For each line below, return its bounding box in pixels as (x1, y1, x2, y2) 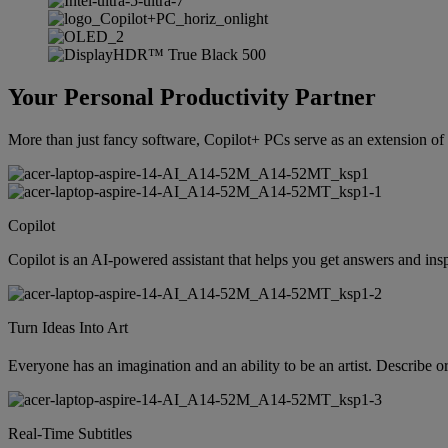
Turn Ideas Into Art (8, 318, 128, 336)
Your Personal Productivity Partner (8, 83, 376, 110)
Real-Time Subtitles (8, 424, 132, 442)
